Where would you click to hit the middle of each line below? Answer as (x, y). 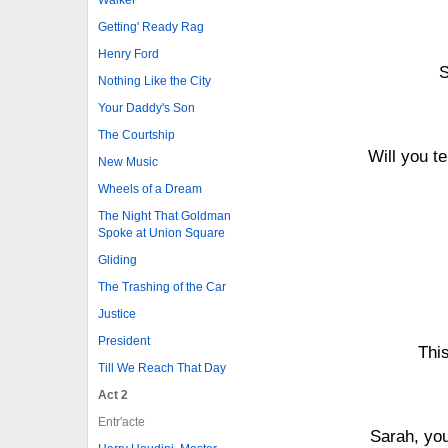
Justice (117, 313)
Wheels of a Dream (150, 188)
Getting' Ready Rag (151, 26)
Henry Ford (128, 53)
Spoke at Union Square (161, 232)
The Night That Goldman (164, 215)
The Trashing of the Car (162, 286)
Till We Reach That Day (162, 367)
